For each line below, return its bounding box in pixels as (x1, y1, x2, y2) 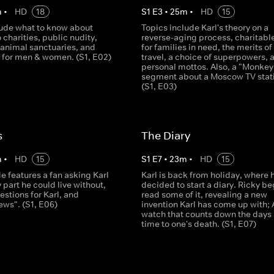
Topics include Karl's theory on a (141, 22, 268, 33)
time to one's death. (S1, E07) (141, 218, 256, 229)
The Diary (141, 129, 190, 143)
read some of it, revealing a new (141, 189, 267, 200)
